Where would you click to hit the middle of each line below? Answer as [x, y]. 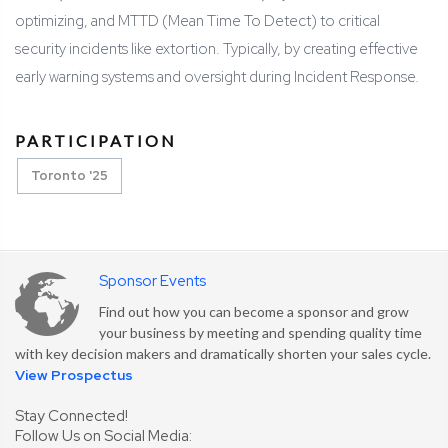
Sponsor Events [152, 281]
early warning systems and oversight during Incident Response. [217, 77]
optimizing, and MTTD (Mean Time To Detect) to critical [197, 21]
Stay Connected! [71, 416]
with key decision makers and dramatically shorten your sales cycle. [223, 354]
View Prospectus [74, 375]
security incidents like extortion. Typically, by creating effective [216, 49]
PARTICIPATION [96, 141]
